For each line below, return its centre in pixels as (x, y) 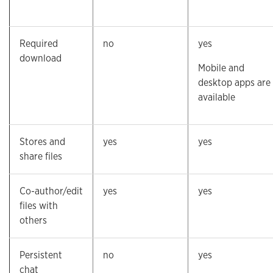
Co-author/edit (51, 191)
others (33, 220)
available (217, 97)
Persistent (41, 255)
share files (41, 156)
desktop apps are (234, 83)
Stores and (42, 142)
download (41, 58)
